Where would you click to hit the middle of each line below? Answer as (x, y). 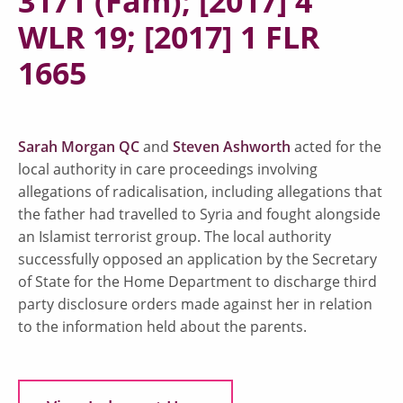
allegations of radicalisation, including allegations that (200, 191)
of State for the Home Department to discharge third (197, 281)
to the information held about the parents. (162, 326)
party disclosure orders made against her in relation (195, 304)
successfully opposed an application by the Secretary (197, 259)
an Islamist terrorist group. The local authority (175, 236)
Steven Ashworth (232, 146)
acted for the (336, 146)
